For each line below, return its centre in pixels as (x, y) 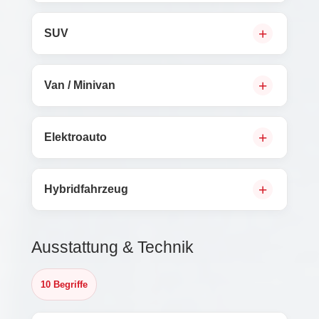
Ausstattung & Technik (113, 247)
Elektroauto (75, 137)
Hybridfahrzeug (86, 189)
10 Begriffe (64, 284)
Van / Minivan (80, 85)
